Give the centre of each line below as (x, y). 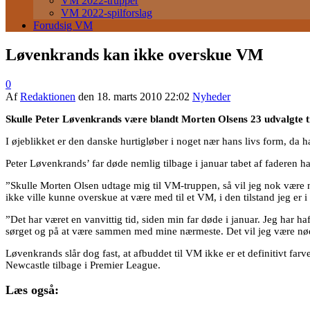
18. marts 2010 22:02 (143, 96)
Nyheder (211, 96)
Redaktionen (48, 96)
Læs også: (32, 290)
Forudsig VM (63, 25)
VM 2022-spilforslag (107, 13)
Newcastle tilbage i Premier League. (83, 265)
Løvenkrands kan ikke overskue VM (135, 54)
